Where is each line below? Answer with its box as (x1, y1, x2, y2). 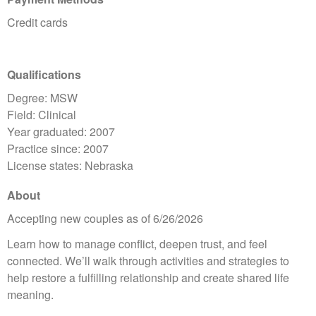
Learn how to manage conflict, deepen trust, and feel (7, 236, 267, 253)
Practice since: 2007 (7, 140, 109, 157)
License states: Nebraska (7, 157, 133, 174)
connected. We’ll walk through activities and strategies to (7, 253, 289, 269)
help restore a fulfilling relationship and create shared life (7, 269, 289, 286)
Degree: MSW (7, 90, 78, 107)
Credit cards (7, 14, 68, 31)
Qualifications (7, 66, 81, 83)
